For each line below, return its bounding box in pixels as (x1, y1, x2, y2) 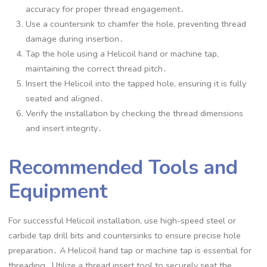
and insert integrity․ (26, 122, 103, 134)
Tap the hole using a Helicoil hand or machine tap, (26, 47, 219, 60)
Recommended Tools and (8, 154, 238, 182)
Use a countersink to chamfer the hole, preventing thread (26, 17, 247, 30)
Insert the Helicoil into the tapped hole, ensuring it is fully (26, 77, 247, 89)
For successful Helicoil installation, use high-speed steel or (8, 214, 237, 226)
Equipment (8, 178, 108, 206)
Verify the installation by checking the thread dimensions (26, 107, 244, 119)
